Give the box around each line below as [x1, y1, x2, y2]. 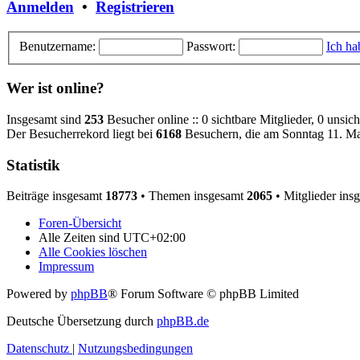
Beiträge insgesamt [6, 189, 105, 203]
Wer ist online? [6, 80, 104, 97]
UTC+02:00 [123, 231, 186, 245]
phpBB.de [157, 314, 209, 329]
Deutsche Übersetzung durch [6, 314, 157, 329]
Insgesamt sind [6, 112, 84, 126]
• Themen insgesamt [137, 189, 247, 203]
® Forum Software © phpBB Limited [108, 287, 299, 301]
